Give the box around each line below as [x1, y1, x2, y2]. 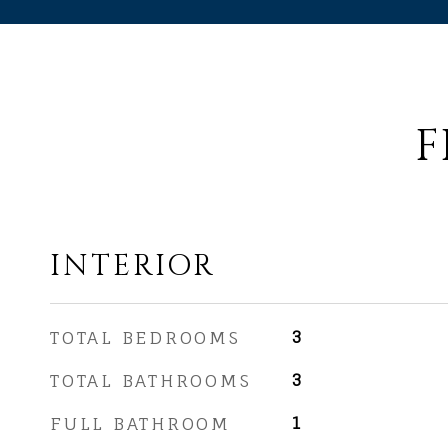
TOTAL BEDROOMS [50, 327, 241, 348]
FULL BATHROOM [50, 413, 231, 434]
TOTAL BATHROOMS [50, 370, 252, 391]
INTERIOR [50, 247, 216, 286]
